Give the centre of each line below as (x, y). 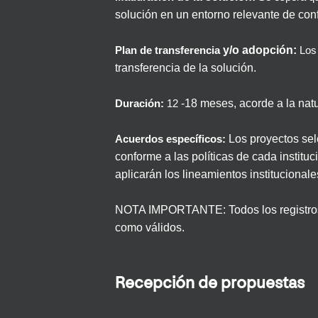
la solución (226, 68)
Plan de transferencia (168, 51)
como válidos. (150, 228)
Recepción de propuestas (210, 284)
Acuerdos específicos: (170, 139)
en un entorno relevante (220, 15)
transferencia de (157, 68)
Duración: (139, 104)
